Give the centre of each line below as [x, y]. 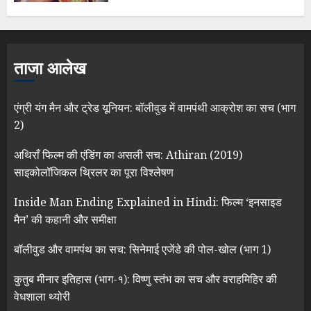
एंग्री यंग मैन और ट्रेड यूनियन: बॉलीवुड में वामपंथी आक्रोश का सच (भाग [155, 108]
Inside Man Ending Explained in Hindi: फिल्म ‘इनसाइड [148, 202]
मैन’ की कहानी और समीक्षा [65, 220]
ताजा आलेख [50, 69]
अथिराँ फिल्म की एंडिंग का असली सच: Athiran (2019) [128, 155]
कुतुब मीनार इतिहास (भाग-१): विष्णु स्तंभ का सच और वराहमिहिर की [145, 279]
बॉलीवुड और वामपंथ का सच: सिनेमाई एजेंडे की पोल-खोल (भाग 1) [142, 250]
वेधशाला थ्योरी [42, 297]
